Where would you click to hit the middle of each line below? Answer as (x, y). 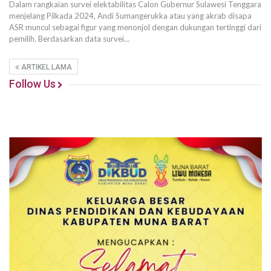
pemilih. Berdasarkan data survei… (69, 39)
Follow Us (32, 84)
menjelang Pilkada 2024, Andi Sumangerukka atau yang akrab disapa (130, 16)
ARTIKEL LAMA (46, 67)
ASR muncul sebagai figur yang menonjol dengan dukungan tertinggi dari (135, 28)
